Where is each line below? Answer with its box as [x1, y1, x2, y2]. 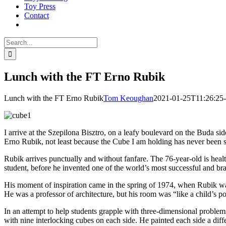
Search [4, 37, 25, 45]
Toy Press [24, 2, 55, 11]
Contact [24, 11, 49, 20]
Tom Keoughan [103, 93, 153, 102]
